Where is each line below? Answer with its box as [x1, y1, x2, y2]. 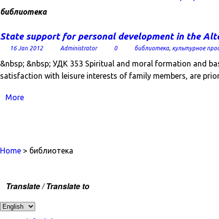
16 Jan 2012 [10, 45, 43, 51]
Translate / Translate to [6, 180, 89, 192]
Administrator [60, 45, 97, 51]
